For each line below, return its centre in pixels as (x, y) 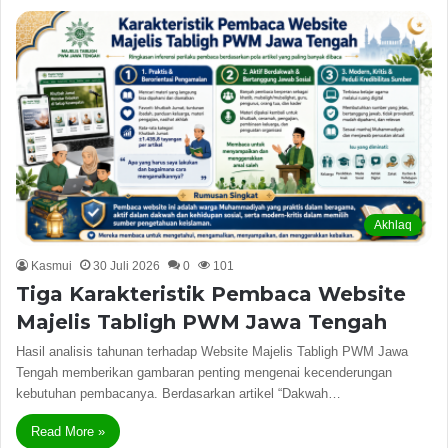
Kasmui (51, 265)
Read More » (68, 431)
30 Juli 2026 (126, 265)
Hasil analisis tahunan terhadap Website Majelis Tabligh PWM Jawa (212, 351)
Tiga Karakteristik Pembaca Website (211, 293)
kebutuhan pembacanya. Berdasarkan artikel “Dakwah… (178, 393)
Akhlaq (393, 224)
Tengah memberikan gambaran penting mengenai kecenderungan (204, 372)
